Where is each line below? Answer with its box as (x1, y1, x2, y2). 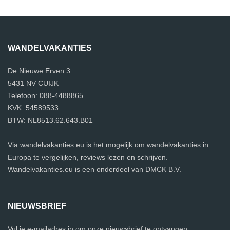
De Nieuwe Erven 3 (8, 67, 70, 75)
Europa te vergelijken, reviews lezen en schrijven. (8, 153, 168, 162)
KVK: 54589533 (8, 104, 59, 112)
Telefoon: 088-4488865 (8, 91, 83, 100)
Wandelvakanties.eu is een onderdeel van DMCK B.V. (8, 165, 181, 174)
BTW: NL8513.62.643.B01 (8, 116, 93, 125)
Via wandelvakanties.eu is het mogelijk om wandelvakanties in (8, 141, 208, 149)
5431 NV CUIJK (8, 79, 59, 88)
